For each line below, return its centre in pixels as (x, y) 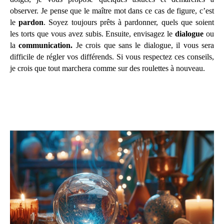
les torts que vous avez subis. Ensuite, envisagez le (93, 33)
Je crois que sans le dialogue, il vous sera (145, 45)
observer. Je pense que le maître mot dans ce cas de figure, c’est (112, 10)
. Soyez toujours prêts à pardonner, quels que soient (129, 22)
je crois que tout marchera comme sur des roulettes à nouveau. (107, 68)
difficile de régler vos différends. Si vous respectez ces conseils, (112, 56)
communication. (47, 45)
